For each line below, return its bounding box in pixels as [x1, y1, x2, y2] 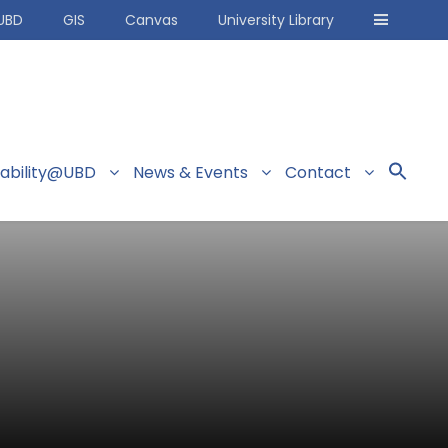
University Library [218, 10, 334, 30]
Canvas [125, 10, 178, 30]
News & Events [133, 161, 248, 185]
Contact [285, 161, 351, 185]
